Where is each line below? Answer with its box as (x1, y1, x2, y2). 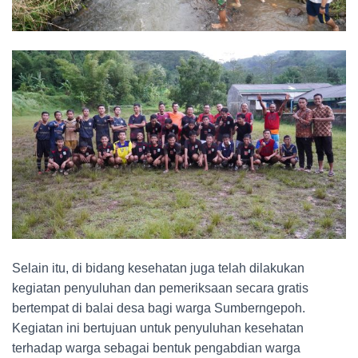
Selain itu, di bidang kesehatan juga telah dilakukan (12, 261, 304, 275)
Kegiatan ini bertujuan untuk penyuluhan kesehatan (12, 320, 304, 335)
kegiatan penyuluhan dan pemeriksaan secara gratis (12, 280, 308, 295)
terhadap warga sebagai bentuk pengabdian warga (12, 340, 300, 355)
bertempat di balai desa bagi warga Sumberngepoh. (12, 300, 305, 315)
